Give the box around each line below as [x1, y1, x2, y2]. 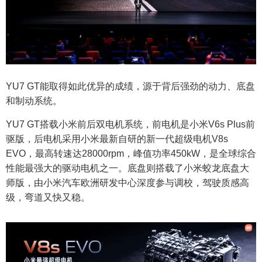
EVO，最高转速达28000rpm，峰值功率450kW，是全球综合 [6, 149, 256, 159]
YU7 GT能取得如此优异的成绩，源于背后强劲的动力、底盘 [6, 81, 255, 92]
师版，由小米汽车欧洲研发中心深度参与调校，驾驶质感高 [6, 178, 249, 188]
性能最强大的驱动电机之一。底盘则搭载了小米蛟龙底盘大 [6, 163, 249, 174]
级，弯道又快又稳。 [6, 192, 90, 203]
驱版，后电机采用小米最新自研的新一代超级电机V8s [6, 134, 228, 144]
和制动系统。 [6, 96, 62, 106]
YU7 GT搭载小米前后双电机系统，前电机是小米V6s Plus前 [6, 119, 255, 130]
